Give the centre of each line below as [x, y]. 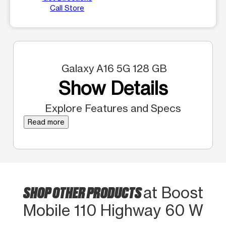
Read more [46, 122]
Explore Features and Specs [113, 108]
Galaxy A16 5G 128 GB [113, 68]
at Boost [173, 192]
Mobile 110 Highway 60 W [113, 210]
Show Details [113, 88]
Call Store [67, 8]
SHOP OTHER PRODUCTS [83, 191]
